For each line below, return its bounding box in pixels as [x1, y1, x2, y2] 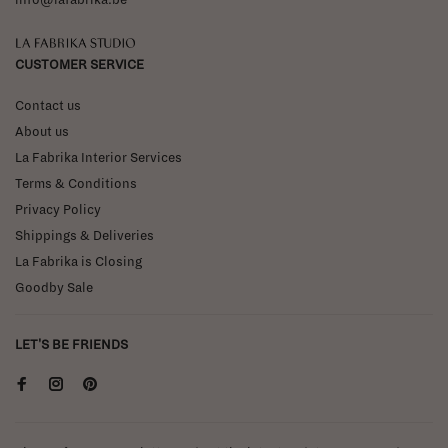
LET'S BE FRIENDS [15, 337, 128, 352]
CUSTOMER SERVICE [15, 57, 144, 72]
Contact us [15, 98, 81, 113]
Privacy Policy [15, 202, 101, 217]
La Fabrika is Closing [15, 254, 142, 269]
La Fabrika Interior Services [15, 150, 182, 165]
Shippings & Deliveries [15, 228, 154, 243]
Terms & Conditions [15, 176, 137, 191]
